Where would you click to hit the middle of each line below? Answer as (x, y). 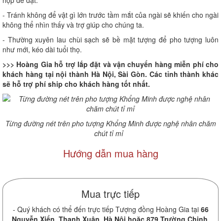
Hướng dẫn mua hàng (110, 153)
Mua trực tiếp (110, 194)
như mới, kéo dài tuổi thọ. (44, 50)
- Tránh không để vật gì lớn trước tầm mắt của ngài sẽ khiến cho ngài (110, 15)
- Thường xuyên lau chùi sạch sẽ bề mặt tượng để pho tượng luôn (110, 40)
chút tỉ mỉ (110, 133)
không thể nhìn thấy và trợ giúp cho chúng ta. (74, 25)
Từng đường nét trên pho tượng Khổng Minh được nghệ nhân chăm (110, 124)
